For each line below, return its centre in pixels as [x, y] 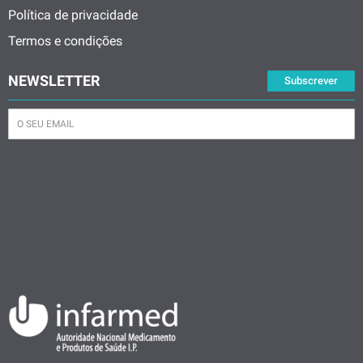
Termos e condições [65, 41]
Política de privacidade [73, 15]
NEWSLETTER [54, 81]
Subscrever [311, 81]
